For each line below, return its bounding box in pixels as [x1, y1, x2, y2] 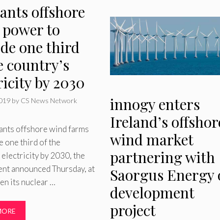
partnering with [110, 147, 215, 167]
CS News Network [21, 96, 78, 105]
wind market [110, 130, 193, 150]
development [110, 183, 194, 203]
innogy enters [110, 94, 200, 114]
